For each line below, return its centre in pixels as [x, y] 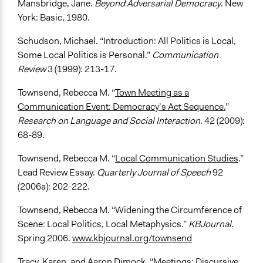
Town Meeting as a [152, 93]
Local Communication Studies [177, 159]
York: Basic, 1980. [54, 18]
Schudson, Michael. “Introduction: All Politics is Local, [127, 41]
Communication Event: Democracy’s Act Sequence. [122, 107]
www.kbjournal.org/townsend [132, 238]
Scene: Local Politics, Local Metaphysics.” [103, 224]
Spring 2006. [45, 238]
